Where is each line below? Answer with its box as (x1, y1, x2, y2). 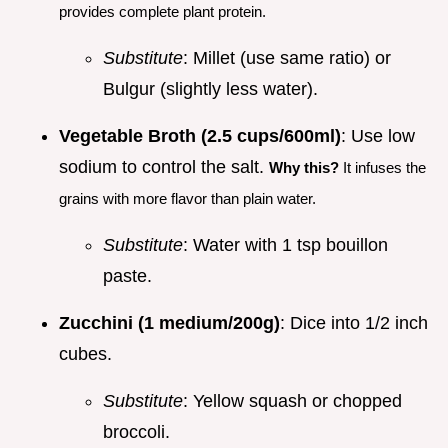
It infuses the (339, 159, 426, 177)
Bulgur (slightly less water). (103, 79, 318, 100)
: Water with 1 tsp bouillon (183, 235, 388, 256)
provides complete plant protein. (59, 3, 266, 21)
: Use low (341, 126, 415, 147)
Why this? (269, 159, 339, 177)
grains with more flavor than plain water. (59, 190, 316, 208)
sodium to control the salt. (59, 157, 269, 178)
